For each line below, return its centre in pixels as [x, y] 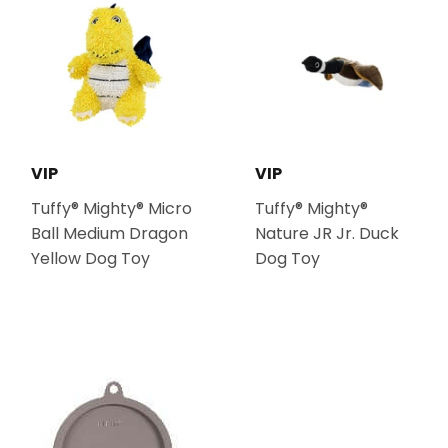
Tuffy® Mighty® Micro [111, 209]
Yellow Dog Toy [90, 259]
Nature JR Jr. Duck [327, 234]
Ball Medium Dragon [109, 234]
